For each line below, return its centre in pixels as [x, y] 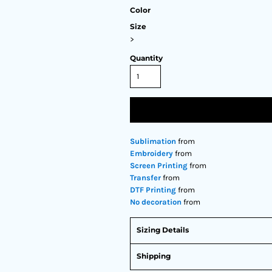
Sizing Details [163, 230]
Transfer [145, 178]
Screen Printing [159, 165]
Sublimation [153, 141]
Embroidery [151, 153]
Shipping [154, 256]
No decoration [156, 202]
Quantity [146, 58]
